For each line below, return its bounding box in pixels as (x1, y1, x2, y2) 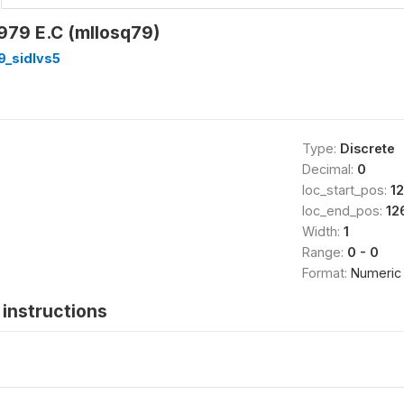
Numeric (350, 264, 401, 280)
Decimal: (301, 161, 357, 177)
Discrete (339, 140, 395, 156)
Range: (301, 243, 347, 260)
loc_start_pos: (301, 181, 390, 197)
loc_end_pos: (301, 202, 386, 218)
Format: (301, 264, 351, 280)
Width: (301, 223, 344, 239)
